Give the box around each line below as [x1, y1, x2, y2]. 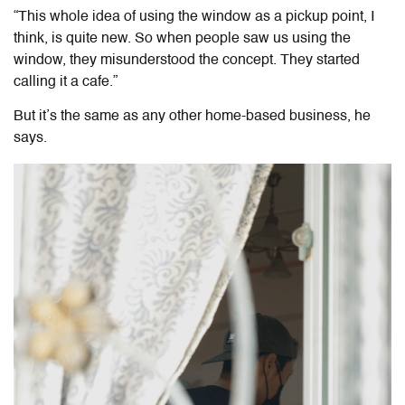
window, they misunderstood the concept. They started [14, 52, 360, 68]
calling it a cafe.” [14, 74, 118, 89]
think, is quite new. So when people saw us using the [14, 31, 351, 46]
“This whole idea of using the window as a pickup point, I [14, 9, 374, 24]
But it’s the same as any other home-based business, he [14, 108, 371, 124]
